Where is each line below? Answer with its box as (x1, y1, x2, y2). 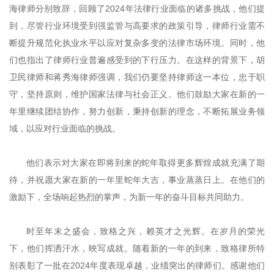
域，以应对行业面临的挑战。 (9, 124, 120, 133)
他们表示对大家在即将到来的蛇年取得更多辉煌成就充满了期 (26, 158, 265, 168)
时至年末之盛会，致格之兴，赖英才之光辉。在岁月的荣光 (26, 226, 265, 236)
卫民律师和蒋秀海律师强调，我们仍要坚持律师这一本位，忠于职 (9, 72, 265, 82)
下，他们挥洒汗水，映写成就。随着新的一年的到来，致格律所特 (9, 243, 265, 253)
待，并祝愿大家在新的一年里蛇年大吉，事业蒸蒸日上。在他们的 (9, 175, 265, 185)
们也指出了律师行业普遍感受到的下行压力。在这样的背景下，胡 (9, 55, 265, 65)
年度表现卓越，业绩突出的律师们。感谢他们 (90, 261, 265, 270)
